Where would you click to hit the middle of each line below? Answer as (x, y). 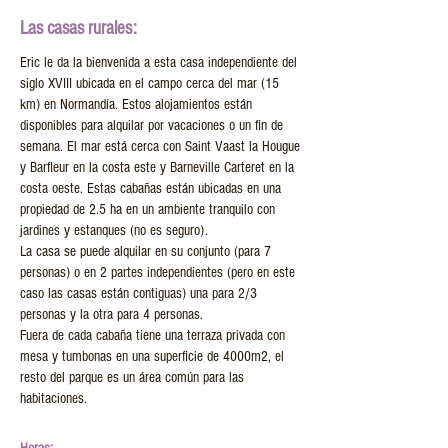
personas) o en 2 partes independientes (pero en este (157, 272)
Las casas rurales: (78, 28)
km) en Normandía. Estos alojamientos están (136, 104)
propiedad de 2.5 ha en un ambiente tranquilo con (147, 209)
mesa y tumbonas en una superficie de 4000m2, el (152, 356)
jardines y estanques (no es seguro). (114, 230)
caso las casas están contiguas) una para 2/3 (138, 293)
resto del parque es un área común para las (132, 377)
